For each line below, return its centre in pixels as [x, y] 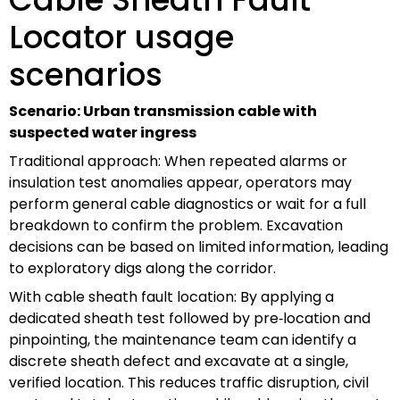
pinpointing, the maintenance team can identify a [183, 339]
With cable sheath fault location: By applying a [171, 296]
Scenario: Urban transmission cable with [163, 111]
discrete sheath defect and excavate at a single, [179, 361]
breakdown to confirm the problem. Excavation [176, 225]
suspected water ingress [103, 132]
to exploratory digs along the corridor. [142, 268]
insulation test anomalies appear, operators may [180, 182]
